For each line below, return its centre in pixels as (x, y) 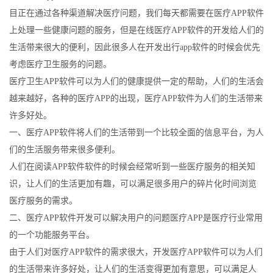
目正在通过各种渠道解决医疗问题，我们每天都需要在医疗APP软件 (136, 13)
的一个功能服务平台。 (52, 235)
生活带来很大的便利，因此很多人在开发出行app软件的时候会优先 (135, 47)
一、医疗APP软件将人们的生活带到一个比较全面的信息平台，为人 (136, 133)
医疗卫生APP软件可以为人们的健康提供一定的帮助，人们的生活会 (136, 81)
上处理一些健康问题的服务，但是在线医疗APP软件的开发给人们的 (136, 30)
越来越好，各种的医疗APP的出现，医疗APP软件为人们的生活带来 (136, 98)
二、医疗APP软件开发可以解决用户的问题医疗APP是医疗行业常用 (136, 218)
